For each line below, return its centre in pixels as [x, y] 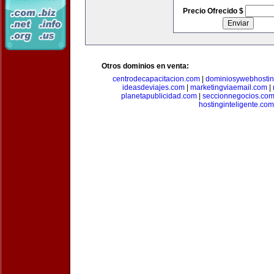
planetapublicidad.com [159, 96]
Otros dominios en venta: [145, 66]
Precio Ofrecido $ [214, 11]
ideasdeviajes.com [153, 87]
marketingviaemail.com [228, 87]
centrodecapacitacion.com [156, 79]
